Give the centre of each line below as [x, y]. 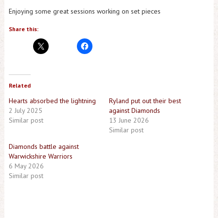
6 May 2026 [26, 166]
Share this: [23, 29]
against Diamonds [134, 110]
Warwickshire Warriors [40, 156]
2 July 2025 [25, 110]
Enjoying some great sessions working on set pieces [84, 11]
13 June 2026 [129, 120]
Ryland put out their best [145, 101]
